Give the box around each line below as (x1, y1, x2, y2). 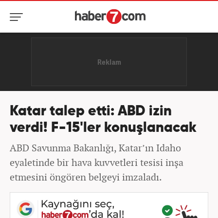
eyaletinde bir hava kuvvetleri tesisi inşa (10, 156, 183, 169)
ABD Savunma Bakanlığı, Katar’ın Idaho (10, 141, 181, 154)
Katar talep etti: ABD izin (10, 105, 172, 119)
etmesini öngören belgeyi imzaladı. (10, 170, 162, 183)
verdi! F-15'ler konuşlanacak (10, 121, 197, 135)
